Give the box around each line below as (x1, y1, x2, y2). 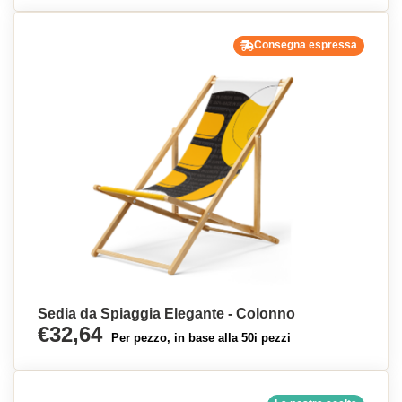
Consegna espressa (254, 39, 357, 51)
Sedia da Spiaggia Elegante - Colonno (38, 306, 295, 321)
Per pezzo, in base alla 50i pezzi (111, 331, 291, 345)
